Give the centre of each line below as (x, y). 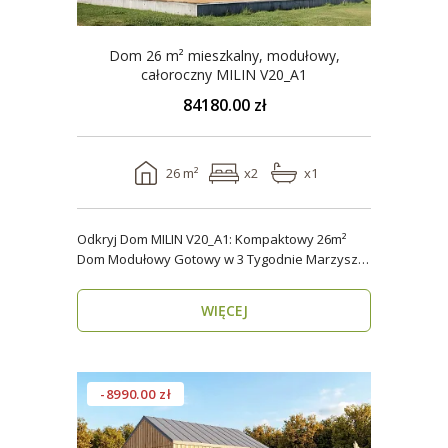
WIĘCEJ (224, 310)
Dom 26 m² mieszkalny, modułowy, (224, 55)
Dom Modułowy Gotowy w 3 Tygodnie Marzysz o (191, 259)
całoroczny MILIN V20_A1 (261, 74)
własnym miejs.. (124, 279)
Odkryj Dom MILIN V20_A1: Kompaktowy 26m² (211, 239)
